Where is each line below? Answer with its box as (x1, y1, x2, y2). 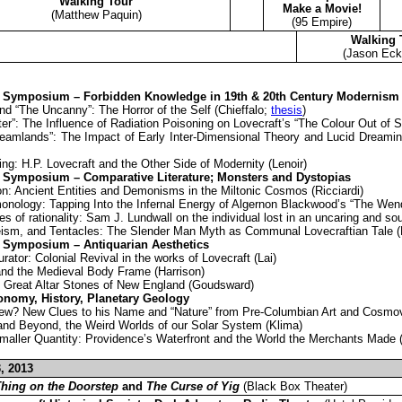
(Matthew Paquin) (50, 7, 142, 22)
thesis (271, 102, 302, 117)
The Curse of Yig (146, 379, 240, 393)
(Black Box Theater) (240, 379, 347, 393)
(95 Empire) (292, 14, 352, 29)
